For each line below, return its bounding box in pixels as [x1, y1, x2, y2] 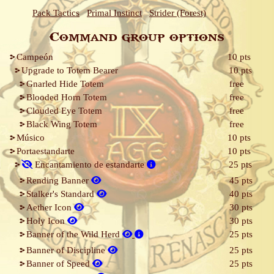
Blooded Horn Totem [26, 92, 107, 102]
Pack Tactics [32, 8, 80, 18]
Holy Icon [26, 216, 67, 226]
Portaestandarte [17, 146, 75, 156]
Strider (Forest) [149, 8, 206, 18]
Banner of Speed [26, 259, 92, 268]
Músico [17, 133, 45, 143]
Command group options [50, 31, 224, 44]
